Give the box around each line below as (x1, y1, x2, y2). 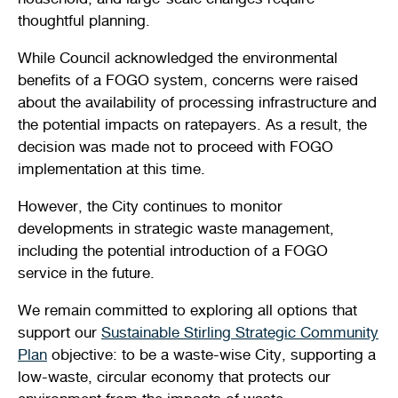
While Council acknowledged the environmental (18, 47, 338, 67)
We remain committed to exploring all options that (18, 299, 357, 319)
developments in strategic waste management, (18, 218, 334, 237)
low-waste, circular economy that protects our (18, 366, 330, 386)
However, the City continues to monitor (18, 195, 283, 215)
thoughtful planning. (18, 10, 150, 29)
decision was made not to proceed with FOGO (18, 136, 333, 155)
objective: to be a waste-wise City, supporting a (47, 344, 376, 363)
